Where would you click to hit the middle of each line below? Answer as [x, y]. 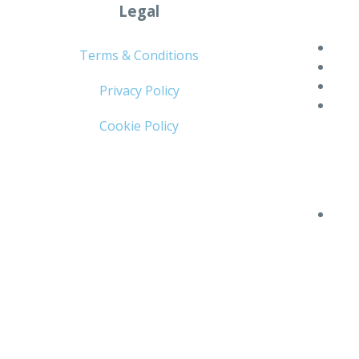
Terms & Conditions [139, 56]
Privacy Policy [139, 91]
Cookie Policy [139, 126]
